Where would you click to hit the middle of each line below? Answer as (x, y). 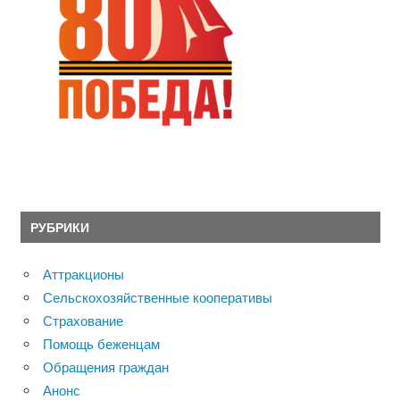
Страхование (83, 321)
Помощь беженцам (101, 344)
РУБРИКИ (59, 227)
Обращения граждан (106, 367)
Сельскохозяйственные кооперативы (158, 297)
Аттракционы (83, 274)
